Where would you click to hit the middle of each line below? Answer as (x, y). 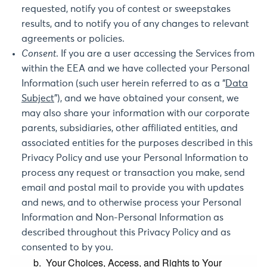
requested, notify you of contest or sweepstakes (126, 9)
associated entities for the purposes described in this (137, 143)
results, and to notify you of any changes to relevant (135, 24)
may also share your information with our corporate (136, 113)
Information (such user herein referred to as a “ (123, 83)
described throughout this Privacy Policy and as (126, 232)
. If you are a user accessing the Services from (155, 54)
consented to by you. (67, 247)
